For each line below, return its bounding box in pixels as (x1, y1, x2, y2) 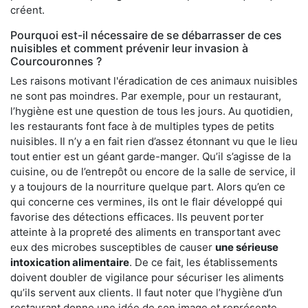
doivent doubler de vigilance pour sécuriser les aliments (10, 270, 284, 284)
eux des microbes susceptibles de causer (10, 240, 215, 254)
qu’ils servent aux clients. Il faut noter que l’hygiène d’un (10, 285, 283, 299)
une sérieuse (215, 240, 278, 254)
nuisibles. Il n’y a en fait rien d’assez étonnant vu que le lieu (10, 134, 298, 148)
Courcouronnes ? (10, 54, 102, 68)
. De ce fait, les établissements (129, 255, 278, 269)
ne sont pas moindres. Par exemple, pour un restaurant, (10, 89, 281, 102)
